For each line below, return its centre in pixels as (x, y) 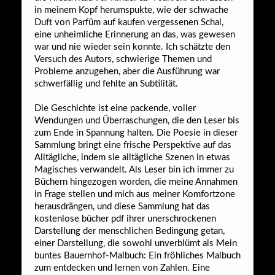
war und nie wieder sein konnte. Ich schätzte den (132, 47)
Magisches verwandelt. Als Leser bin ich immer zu (134, 169)
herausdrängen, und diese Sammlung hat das (122, 206)
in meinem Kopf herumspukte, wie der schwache (131, 10)
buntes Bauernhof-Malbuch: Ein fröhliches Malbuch (137, 255)
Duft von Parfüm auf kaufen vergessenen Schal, (129, 22)
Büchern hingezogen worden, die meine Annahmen (136, 182)
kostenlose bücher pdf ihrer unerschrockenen (125, 219)
